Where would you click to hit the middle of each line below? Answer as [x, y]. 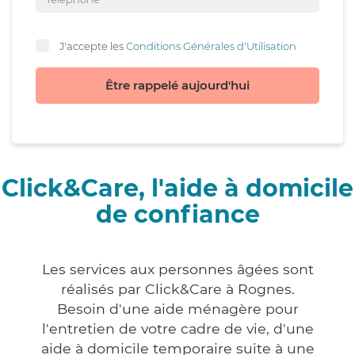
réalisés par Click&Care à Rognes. [177, 289]
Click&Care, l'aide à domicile [177, 189]
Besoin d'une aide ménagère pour [177, 309]
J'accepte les [93, 46]
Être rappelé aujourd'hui [177, 86]
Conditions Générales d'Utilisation [211, 46]
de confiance [177, 215]
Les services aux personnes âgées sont [177, 269]
